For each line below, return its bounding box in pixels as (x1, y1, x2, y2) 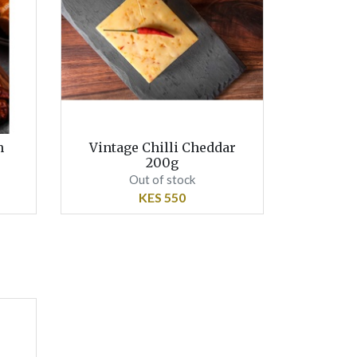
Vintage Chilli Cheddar (88, 139, 236, 155)
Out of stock (128, 172, 196, 186)
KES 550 (139, 190, 186, 205)
